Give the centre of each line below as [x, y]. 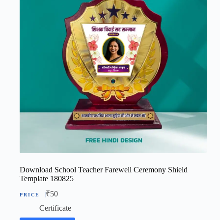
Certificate [55, 208]
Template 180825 [47, 179]
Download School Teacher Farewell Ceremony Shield [104, 170]
